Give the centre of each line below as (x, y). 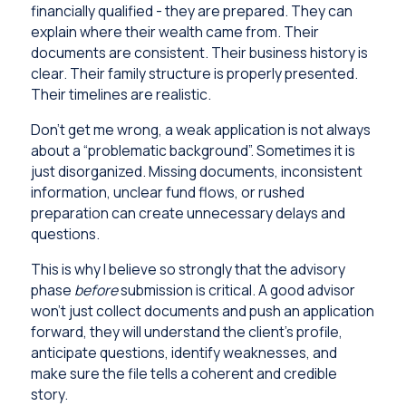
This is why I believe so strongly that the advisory (188, 269)
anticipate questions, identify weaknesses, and (184, 352)
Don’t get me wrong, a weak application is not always (200, 129)
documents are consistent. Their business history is (199, 53)
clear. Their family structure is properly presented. (194, 74)
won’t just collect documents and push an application (202, 310)
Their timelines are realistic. (121, 95)
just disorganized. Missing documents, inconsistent (196, 171)
